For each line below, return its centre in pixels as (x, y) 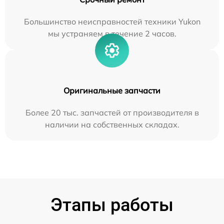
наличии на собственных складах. (112, 124)
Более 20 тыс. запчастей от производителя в (112, 112)
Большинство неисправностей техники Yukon (112, 21)
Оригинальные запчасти (112, 90)
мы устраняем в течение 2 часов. (112, 33)
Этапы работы (112, 205)
